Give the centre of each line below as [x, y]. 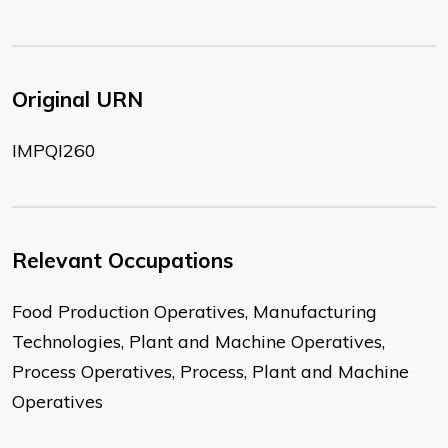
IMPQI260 [54, 151]
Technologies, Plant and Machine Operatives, [198, 342]
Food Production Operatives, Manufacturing [194, 312]
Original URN [77, 99]
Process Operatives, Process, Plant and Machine [210, 372]
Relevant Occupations [122, 260]
